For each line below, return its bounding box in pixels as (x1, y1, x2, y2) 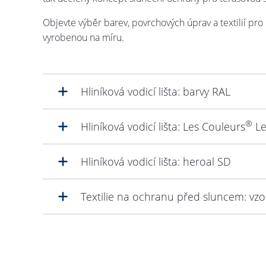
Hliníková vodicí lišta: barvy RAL (81, 84, 230, 99)
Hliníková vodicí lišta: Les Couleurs (81, 119, 245, 134)
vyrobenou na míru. (43, 30, 124, 44)
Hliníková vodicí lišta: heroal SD (81, 154, 231, 169)
